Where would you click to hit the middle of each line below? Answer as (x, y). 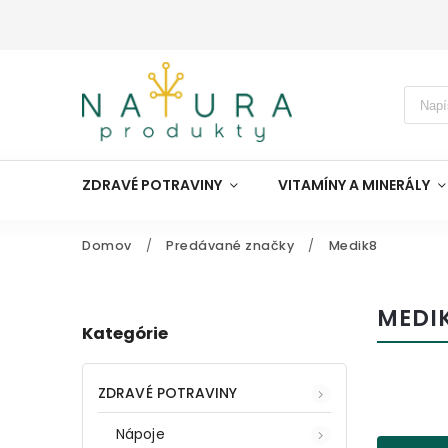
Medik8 (353, 245)
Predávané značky (230, 245)
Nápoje (140, 433)
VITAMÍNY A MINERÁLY (354, 185)
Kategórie (125, 334)
